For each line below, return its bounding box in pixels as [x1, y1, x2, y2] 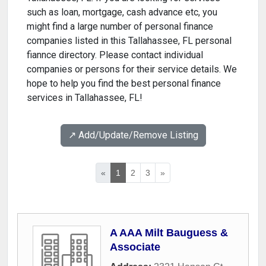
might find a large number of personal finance [27, 21, 213, 33]
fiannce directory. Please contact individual [27, 49, 203, 61]
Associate [110, 241, 160, 254]
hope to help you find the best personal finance [27, 78, 221, 90]
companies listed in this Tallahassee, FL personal [27, 35, 232, 47]
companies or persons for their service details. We [27, 64, 237, 75]
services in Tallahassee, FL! [27, 92, 142, 104]
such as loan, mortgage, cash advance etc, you [27, 7, 217, 18]
